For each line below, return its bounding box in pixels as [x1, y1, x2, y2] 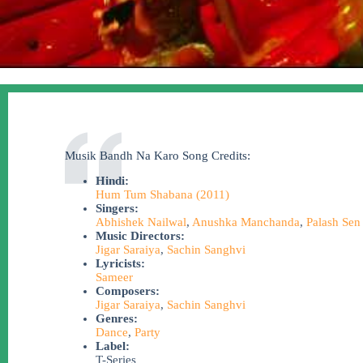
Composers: [95, 284, 160, 297]
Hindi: [95, 174, 129, 187]
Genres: [95, 312, 138, 325]
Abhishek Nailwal [95, 216, 186, 228]
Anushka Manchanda [191, 216, 300, 228]
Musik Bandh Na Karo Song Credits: [65, 148, 250, 162]
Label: [95, 340, 130, 352]
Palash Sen [305, 216, 361, 228]
